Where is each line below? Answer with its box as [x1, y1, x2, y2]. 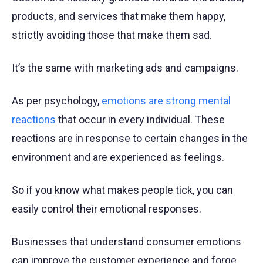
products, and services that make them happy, [12, 10, 225, 22]
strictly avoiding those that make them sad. [12, 29, 212, 41]
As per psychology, [12, 95, 102, 107]
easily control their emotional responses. [12, 203, 201, 215]
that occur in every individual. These [56, 113, 225, 126]
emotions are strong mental [102, 95, 231, 107]
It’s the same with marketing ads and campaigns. [12, 62, 238, 74]
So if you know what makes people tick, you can [12, 184, 233, 196]
